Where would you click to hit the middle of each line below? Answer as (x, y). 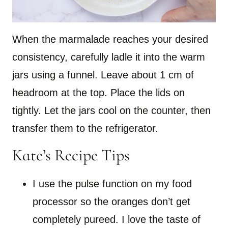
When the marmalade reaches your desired (110, 39)
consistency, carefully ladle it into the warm (109, 57)
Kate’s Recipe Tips (71, 155)
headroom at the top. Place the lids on (98, 93)
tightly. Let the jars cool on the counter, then (111, 111)
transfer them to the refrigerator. (87, 129)
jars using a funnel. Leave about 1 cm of (103, 75)
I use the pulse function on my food (112, 184)
